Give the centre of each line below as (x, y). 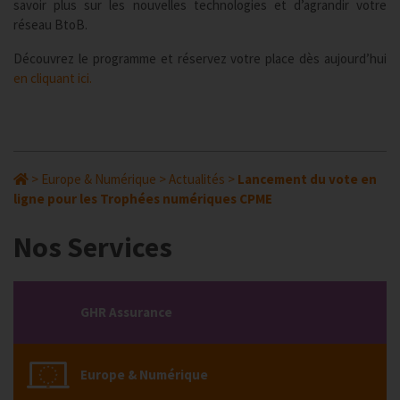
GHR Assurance (126, 312)
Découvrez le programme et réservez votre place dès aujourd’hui (200, 58)
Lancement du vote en (307, 179)
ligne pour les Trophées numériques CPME (143, 199)
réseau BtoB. (50, 25)
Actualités (197, 179)
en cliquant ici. (53, 78)
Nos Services (93, 247)
